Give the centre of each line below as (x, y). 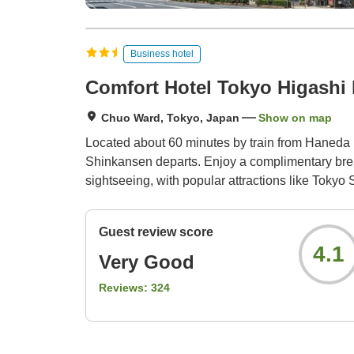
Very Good (147, 262)
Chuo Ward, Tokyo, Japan (170, 118)
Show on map (295, 118)
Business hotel (162, 53)
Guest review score (156, 232)
